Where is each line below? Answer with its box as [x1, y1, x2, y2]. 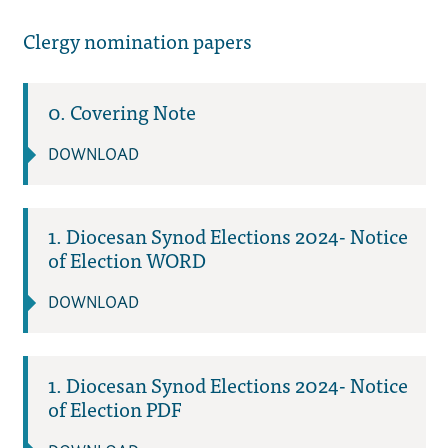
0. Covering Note [47, 95, 196, 129]
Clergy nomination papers [22, 24, 252, 58]
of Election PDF [47, 391, 181, 425]
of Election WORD [47, 243, 206, 277]
